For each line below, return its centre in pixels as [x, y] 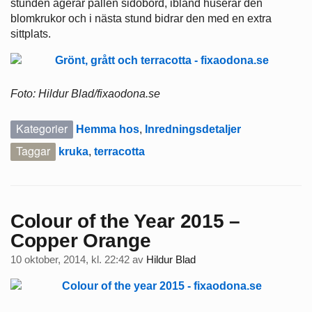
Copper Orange [81, 241]
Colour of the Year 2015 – [125, 221]
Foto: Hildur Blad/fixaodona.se [85, 94]
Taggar [33, 151]
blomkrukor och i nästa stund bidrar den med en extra [141, 19]
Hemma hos [108, 130]
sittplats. [31, 34]
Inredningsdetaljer [193, 130]
